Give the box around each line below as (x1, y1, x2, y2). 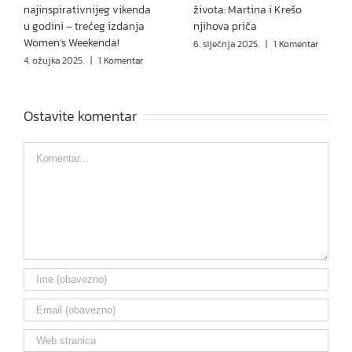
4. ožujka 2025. (24, 53, 84, 68)
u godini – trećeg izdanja (24, 18, 145, 35)
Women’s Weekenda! (24, 35, 119, 52)
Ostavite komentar (24, 105, 137, 127)
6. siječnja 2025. (193, 37, 259, 52)
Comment (23, 141, 79, 161)
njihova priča (193, 18, 257, 35)
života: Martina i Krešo (193, 2, 302, 19)
